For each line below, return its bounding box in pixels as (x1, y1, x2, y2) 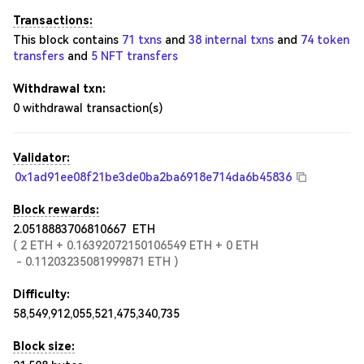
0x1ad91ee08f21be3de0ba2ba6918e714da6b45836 (15, 171, 292, 184)
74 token (301, 33, 349, 46)
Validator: (13, 151, 70, 164)
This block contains (13, 33, 122, 46)
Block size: (13, 340, 75, 353)
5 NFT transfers (91, 50, 178, 63)
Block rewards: (13, 203, 99, 216)
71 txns (122, 33, 162, 46)
